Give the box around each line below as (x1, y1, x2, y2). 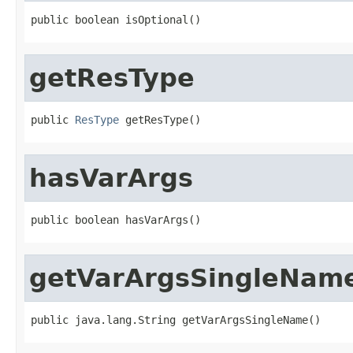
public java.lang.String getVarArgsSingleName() (31, 313, 321, 326)
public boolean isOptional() (31, 13, 201, 26)
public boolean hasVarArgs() (31, 213, 201, 226)
